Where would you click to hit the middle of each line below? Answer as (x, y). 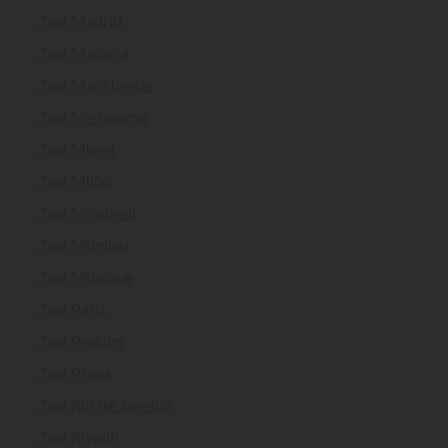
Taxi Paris (71, 310)
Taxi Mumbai (82, 246)
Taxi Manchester (95, 86)
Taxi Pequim (80, 342)
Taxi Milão (73, 182)
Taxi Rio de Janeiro (103, 406)
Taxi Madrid (79, 22)
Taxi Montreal (86, 214)
